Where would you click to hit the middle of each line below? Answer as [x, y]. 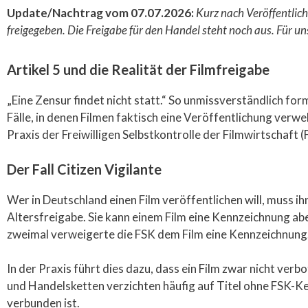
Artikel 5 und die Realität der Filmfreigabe [138, 69]
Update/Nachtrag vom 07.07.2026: [100, 13]
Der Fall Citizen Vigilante [84, 169]
